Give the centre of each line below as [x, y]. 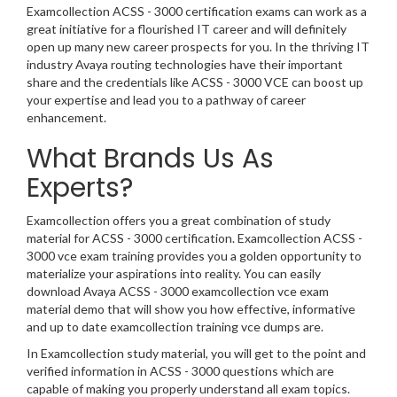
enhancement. [66, 118]
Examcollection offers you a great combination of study [179, 221]
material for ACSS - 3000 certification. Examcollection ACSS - [195, 238]
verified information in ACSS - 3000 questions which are [180, 371]
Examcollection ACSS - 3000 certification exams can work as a [197, 12]
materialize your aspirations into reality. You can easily [174, 274]
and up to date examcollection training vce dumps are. [175, 327]
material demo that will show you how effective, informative [191, 309]
